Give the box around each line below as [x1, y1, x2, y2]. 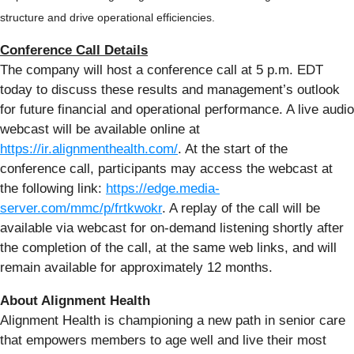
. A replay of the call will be [162, 200, 320, 216]
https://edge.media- [106, 180, 220, 196]
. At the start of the [178, 141, 288, 156]
